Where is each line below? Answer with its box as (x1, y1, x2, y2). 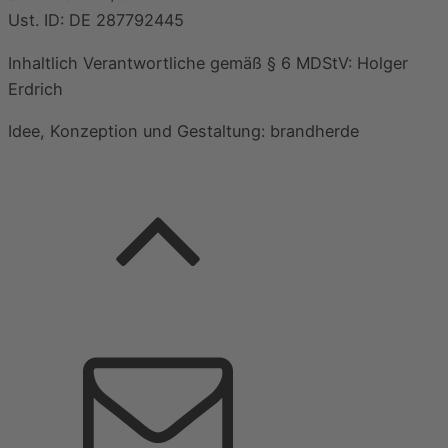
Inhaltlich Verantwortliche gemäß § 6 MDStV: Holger (8, 52, 408, 73)
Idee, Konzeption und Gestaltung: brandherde (8, 120, 359, 141)
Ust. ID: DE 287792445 (8, 10, 184, 31)
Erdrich (8, 78, 63, 99)
